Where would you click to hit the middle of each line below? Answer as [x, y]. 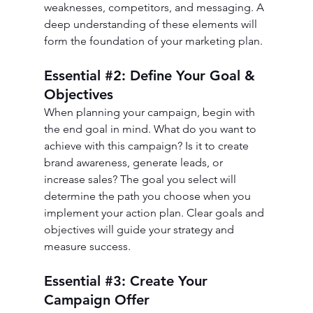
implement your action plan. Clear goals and [155, 213]
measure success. [87, 247]
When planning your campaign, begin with [151, 112]
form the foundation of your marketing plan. [153, 41]
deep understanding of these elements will [152, 24]
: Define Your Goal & [190, 76]
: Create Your [166, 281]
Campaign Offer [96, 300]
